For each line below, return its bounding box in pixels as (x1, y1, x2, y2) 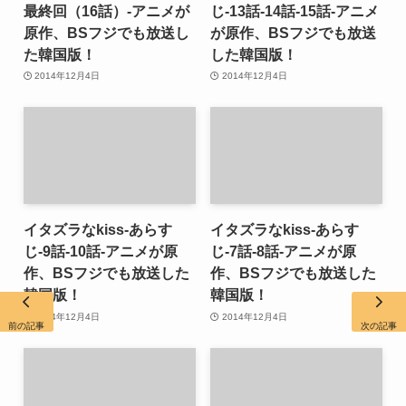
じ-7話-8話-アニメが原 (210, 243, 357, 260)
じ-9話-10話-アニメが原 (23, 243, 178, 260)
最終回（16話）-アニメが (23, 2, 189, 19)
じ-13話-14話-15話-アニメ (210, 2, 380, 19)
